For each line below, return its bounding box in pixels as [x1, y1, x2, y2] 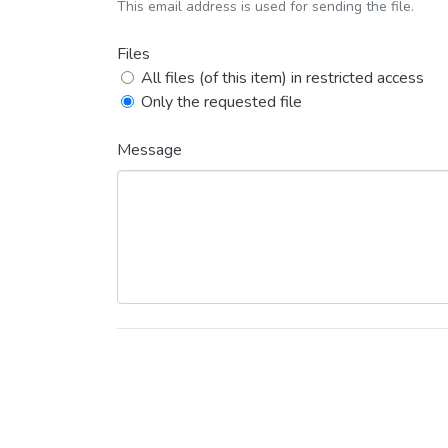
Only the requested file [141, 91, 302, 113]
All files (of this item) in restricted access [141, 67, 424, 89]
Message [117, 139, 182, 161]
